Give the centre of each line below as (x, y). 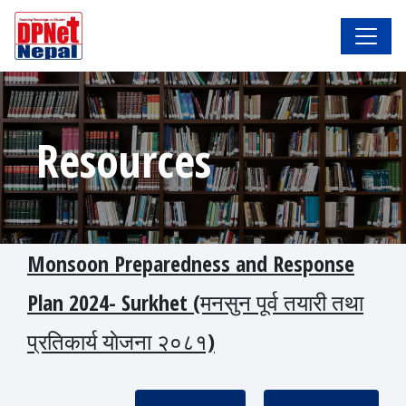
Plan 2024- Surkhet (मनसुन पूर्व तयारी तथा (195, 303)
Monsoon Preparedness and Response (191, 264)
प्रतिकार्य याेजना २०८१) (121, 342)
